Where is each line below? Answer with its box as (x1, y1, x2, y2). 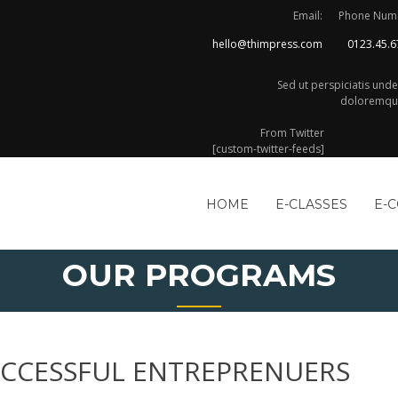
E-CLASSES (275, 196, 347, 212)
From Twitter (260, 125, 324, 140)
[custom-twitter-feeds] (212, 141, 324, 156)
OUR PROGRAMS (62, 256, 336, 294)
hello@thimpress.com (212, 36, 322, 52)
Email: (293, 8, 322, 23)
